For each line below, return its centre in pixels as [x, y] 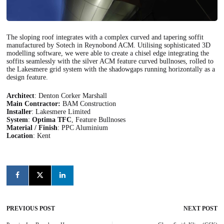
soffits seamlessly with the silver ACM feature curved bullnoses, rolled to [110, 61]
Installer [19, 111]
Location [20, 135]
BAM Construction [88, 103]
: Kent [42, 135]
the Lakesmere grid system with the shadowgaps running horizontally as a [111, 69]
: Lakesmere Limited [61, 111]
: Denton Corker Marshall [71, 95]
